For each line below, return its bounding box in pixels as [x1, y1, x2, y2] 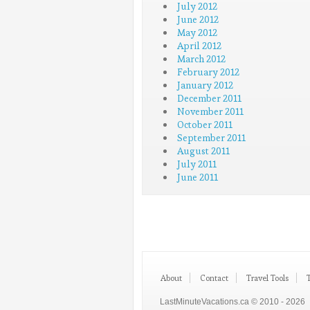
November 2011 [177, 105, 244, 118]
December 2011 [177, 92, 241, 104]
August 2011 [177, 145, 230, 157]
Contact [200, 272, 228, 283]
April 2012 [177, 39, 221, 52]
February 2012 [177, 66, 239, 78]
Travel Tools [246, 272, 289, 283]
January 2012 [177, 79, 233, 91]
